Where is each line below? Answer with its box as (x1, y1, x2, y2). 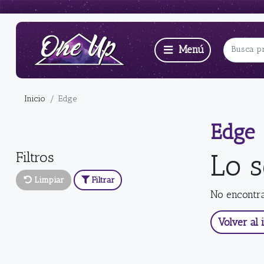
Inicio (24, 94, 45, 104)
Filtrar (91, 175, 115, 185)
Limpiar (34, 175, 64, 185)
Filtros (16, 148, 54, 166)
